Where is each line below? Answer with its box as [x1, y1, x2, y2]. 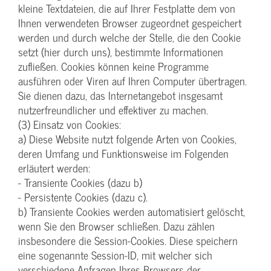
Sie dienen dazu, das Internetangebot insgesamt [18, 87, 223, 105]
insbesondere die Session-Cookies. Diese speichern [18, 232, 238, 250]
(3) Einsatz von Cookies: [18, 116, 121, 134]
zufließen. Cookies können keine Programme [18, 57, 209, 76]
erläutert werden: [18, 159, 90, 177]
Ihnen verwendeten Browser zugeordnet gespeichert [18, 14, 241, 32]
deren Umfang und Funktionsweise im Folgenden [18, 145, 229, 163]
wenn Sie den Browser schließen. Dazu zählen [18, 217, 215, 235]
